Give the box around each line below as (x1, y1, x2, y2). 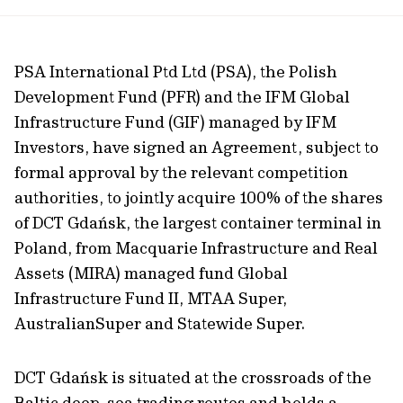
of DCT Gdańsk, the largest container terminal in (14, 212, 381, 233)
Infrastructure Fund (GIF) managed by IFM (14, 112, 336, 132)
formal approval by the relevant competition (14, 162, 348, 183)
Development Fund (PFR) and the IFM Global (14, 86, 350, 107)
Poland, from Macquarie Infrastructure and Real (14, 237, 378, 258)
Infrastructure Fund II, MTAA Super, (14, 288, 287, 309)
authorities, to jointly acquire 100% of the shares (14, 187, 383, 208)
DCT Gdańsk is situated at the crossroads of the (14, 367, 372, 388)
